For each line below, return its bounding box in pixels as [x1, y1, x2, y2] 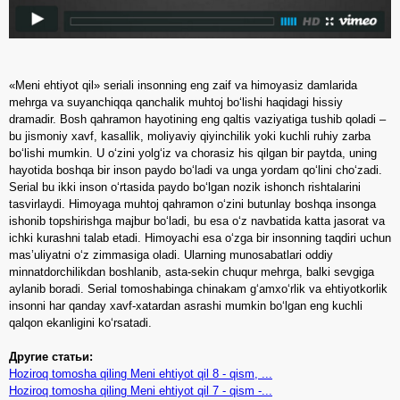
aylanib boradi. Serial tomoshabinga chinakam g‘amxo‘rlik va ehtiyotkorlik [9, 282, 387, 296]
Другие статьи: [9, 350, 93, 364]
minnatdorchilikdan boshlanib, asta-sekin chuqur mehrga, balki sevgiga [9, 265, 374, 279]
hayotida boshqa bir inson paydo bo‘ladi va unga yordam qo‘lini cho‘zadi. [9, 163, 382, 178]
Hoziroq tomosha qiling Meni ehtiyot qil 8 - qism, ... [9, 367, 272, 381]
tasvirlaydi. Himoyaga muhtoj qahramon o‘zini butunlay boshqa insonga [9, 197, 376, 212]
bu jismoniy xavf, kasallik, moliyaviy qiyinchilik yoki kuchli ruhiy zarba [9, 129, 371, 144]
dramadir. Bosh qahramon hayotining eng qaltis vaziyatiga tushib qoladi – [9, 112, 386, 127]
